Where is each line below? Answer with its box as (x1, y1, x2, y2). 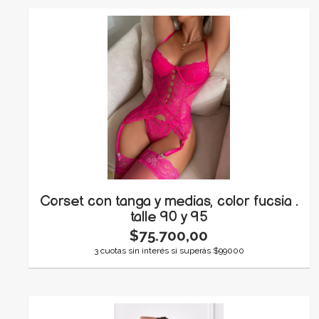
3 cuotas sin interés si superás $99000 (93, 246, 244, 256)
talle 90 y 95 (130, 208, 208, 226)
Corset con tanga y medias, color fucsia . (39, 192, 298, 210)
